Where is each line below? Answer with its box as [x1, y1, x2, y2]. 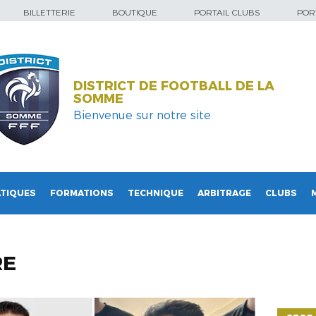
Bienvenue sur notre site [73, 108, 211, 122]
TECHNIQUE [128, 188, 183, 198]
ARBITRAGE [197, 188, 251, 198]
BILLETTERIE [23, 7, 75, 18]
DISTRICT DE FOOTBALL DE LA [73, 78, 274, 95]
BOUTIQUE [112, 7, 157, 18]
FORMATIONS [50, 188, 114, 198]
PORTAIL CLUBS [194, 7, 260, 18]
